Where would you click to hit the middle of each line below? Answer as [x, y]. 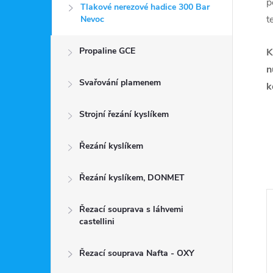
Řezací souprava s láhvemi [131, 209]
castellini [97, 222]
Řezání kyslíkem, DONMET [132, 178]
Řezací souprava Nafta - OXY [137, 253]
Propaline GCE [107, 51]
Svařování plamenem [120, 83]
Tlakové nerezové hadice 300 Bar [145, 7]
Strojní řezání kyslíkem [124, 114]
